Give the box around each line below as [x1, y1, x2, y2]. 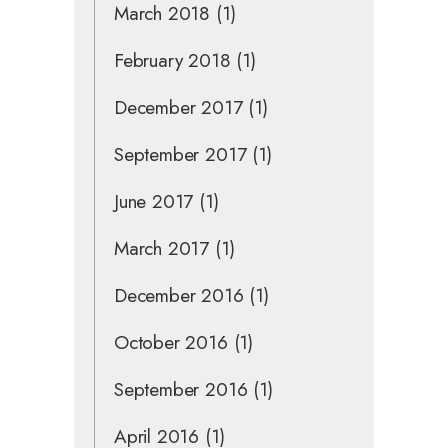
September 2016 [114, 375, 248, 403]
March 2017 [114, 234, 210, 262]
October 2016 [114, 328, 228, 356]
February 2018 [114, 46, 231, 74]
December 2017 [114, 93, 243, 121]
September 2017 [114, 140, 247, 168]
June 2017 [114, 187, 194, 215]
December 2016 [114, 281, 244, 309]
